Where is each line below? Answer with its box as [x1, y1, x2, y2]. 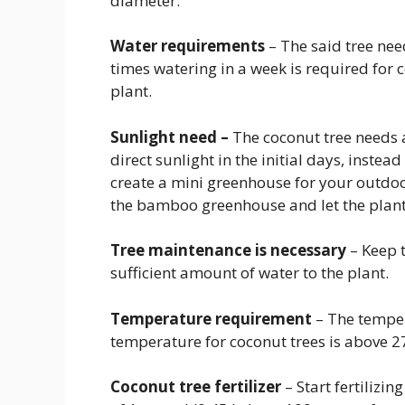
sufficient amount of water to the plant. [110, 262, 389, 284]
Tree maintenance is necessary [110, 240, 346, 261]
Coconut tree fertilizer [110, 376, 281, 398]
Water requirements [110, 35, 265, 57]
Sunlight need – [110, 126, 232, 147]
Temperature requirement [110, 307, 312, 329]
